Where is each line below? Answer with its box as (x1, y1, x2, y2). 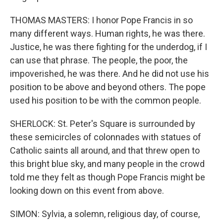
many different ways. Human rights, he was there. (10, 28, 205, 39)
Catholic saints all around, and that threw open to (10, 145, 200, 156)
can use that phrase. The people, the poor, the (10, 55, 188, 65)
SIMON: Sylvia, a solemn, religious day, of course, (10, 209, 200, 219)
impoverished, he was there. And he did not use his (10, 68, 209, 79)
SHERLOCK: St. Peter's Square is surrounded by (10, 118, 195, 129)
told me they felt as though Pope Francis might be (10, 172, 205, 182)
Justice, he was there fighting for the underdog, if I (10, 42, 207, 52)
